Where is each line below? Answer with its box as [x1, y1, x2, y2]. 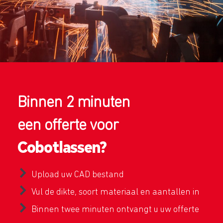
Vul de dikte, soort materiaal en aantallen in [31, 187, 200, 197]
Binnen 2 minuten [17, 93, 130, 111]
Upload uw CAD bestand [31, 169, 124, 179]
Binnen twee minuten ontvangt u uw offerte [31, 204, 199, 214]
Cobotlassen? [17, 135, 107, 157]
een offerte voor [17, 115, 118, 133]
